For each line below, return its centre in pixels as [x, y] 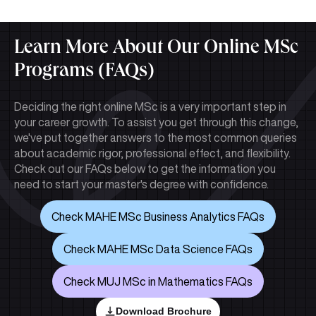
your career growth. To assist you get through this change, [156, 122]
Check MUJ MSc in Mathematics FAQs [158, 281]
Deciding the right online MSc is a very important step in [150, 106]
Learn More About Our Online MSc [156, 49]
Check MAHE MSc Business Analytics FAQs [158, 216]
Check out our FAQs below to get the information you [145, 168]
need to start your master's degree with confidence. [141, 184]
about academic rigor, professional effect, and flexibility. [152, 153]
